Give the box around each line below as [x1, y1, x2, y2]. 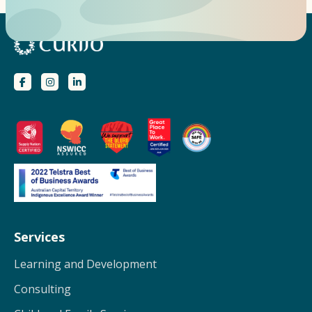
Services [14, 228, 65, 246]
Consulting [14, 281, 71, 297]
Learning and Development [14, 256, 157, 272]
